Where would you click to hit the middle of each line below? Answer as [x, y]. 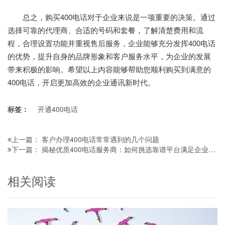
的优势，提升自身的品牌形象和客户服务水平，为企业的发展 [109, 56]
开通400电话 [58, 109]
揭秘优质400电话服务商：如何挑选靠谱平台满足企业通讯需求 [125, 149]
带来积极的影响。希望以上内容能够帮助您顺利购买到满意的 [109, 69]
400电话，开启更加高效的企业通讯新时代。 [81, 82]
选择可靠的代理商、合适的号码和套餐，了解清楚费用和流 [105, 30]
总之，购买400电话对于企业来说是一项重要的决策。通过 [111, 17]
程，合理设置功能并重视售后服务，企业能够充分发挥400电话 [111, 43]
